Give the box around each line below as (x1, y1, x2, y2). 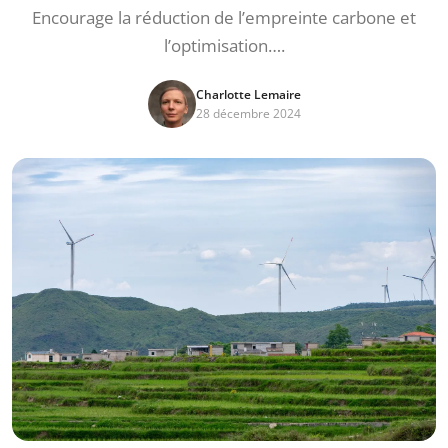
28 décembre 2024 (195, 105, 301, 122)
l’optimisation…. (163, 34, 285, 57)
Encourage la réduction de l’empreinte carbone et (32, 6, 416, 29)
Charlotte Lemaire (195, 86, 301, 103)
